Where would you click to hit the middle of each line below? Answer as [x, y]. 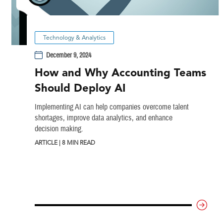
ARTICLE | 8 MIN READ [65, 143]
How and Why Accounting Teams [120, 73]
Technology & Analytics [74, 38]
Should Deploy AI [80, 88]
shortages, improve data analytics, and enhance [103, 118]
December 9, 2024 [69, 55]
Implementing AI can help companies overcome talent [111, 107]
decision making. [59, 129]
